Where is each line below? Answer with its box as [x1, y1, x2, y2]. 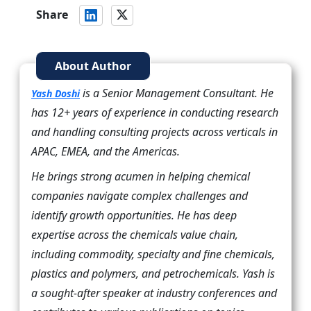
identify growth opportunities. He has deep [31, 207, 237, 223]
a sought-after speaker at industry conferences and [31, 285, 277, 301]
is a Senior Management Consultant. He [80, 85, 274, 101]
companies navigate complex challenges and [31, 187, 248, 203]
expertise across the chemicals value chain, [31, 226, 238, 242]
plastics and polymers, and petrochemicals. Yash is [31, 265, 275, 281]
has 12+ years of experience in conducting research [31, 104, 278, 120]
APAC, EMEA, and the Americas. [31, 143, 180, 159]
